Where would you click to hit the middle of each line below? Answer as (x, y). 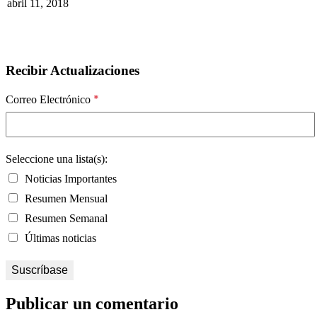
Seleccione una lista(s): (57, 158)
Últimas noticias (59, 238)
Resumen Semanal (65, 218)
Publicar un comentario (92, 303)
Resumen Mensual (65, 198)
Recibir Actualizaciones (73, 71)
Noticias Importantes (69, 178)
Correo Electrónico (50, 99)
